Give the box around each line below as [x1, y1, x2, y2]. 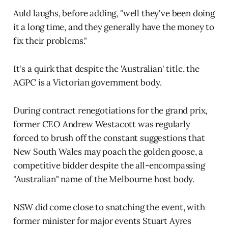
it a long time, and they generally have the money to [13, 21, 214, 33]
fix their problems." [13, 35, 88, 47]
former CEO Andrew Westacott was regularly [13, 119, 190, 130]
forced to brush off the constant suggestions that [13, 132, 205, 144]
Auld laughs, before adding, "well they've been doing [13, 8, 215, 19]
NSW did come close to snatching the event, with [13, 202, 205, 213]
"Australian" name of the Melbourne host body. [13, 174, 195, 185]
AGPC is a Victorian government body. [13, 77, 162, 89]
